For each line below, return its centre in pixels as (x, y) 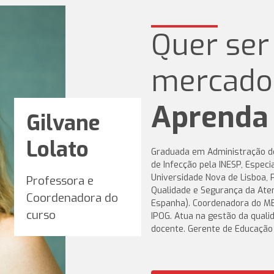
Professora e (60, 181)
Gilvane (63, 123)
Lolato (57, 149)
